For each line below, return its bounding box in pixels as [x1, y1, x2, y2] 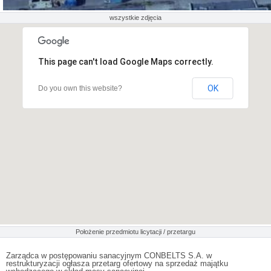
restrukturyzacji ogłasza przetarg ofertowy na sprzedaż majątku [6, 258, 228, 268]
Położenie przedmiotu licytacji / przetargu [76, 227, 195, 235]
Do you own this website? [38, 83, 122, 93]
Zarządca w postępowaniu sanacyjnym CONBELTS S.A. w [6, 250, 212, 260]
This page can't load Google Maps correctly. [38, 56, 214, 67]
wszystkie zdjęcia [109, 13, 162, 21]
